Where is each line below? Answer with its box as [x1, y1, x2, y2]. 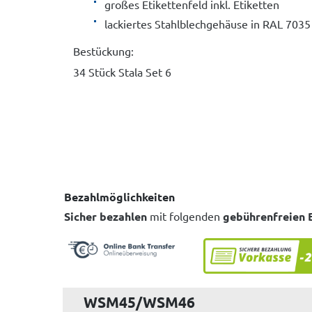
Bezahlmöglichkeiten [64, 189, 175, 205]
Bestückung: [73, 44, 134, 58]
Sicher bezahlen [64, 209, 147, 224]
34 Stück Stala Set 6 [73, 65, 171, 79]
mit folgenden [147, 209, 223, 224]
